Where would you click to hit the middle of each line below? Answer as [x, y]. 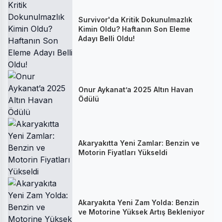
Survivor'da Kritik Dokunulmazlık [135, 19]
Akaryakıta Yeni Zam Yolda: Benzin [139, 202]
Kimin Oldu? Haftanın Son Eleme [134, 29]
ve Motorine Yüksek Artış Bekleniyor [141, 212]
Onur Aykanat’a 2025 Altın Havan [136, 89]
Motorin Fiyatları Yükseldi [123, 152]
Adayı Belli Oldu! [107, 38]
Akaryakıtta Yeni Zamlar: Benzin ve [139, 143]
